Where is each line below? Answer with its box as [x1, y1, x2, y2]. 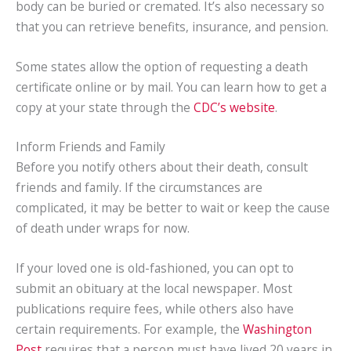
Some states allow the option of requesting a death [16, 57, 308, 75]
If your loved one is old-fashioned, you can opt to [16, 259, 294, 277]
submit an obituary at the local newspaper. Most [16, 280, 292, 298]
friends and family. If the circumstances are [16, 179, 262, 197]
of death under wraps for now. [16, 219, 190, 237]
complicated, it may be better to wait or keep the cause [16, 199, 330, 217]
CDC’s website [194, 98, 275, 116]
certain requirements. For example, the [16, 320, 243, 338]
